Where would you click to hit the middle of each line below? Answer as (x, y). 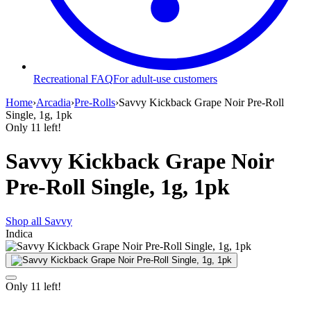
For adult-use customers (165, 78)
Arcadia (53, 102)
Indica (19, 233)
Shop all (25, 221)
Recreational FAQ (73, 78)
